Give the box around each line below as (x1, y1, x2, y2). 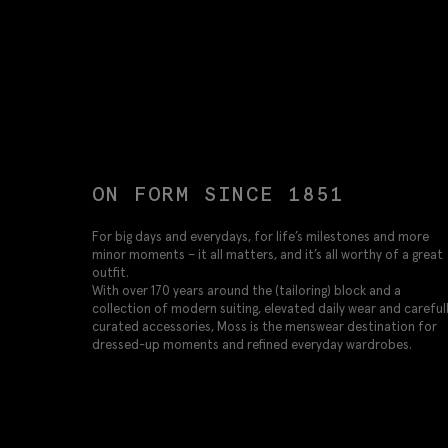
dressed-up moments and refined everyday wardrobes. (92, 336, 411, 354)
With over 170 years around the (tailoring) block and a (92, 282, 401, 300)
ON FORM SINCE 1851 (92, 181, 344, 208)
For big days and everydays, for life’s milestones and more (92, 228, 429, 246)
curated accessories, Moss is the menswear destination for (92, 318, 437, 336)
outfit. (92, 264, 128, 282)
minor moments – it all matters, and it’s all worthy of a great (92, 246, 443, 264)
